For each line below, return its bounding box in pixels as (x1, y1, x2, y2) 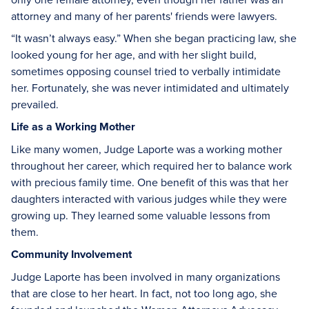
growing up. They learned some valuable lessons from (11, 208, 270, 223)
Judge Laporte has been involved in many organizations (11, 269, 280, 284)
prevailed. (11, 97, 59, 112)
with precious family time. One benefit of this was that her (11, 175, 288, 190)
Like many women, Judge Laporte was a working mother (11, 141, 282, 157)
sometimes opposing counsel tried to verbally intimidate (11, 63, 281, 79)
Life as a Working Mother (11, 119, 135, 134)
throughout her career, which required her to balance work (11, 158, 292, 173)
